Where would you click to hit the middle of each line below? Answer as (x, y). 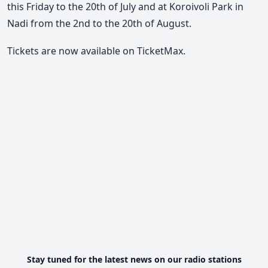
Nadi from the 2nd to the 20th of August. (99, 24)
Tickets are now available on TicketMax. (96, 51)
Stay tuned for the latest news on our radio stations (134, 260)
